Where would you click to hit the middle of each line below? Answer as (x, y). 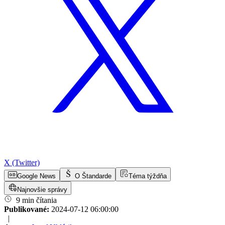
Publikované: (28, 209)
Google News (36, 176)
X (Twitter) (22, 163)
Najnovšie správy (42, 190)
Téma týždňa (148, 176)
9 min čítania (35, 200)
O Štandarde (93, 176)
